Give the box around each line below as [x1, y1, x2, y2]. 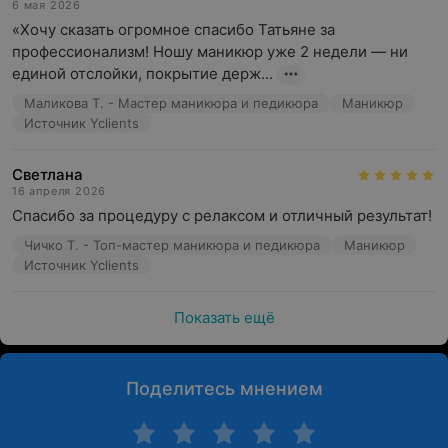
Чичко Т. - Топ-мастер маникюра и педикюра [24, 237, 320, 253]
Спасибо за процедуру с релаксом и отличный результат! [12, 206, 432, 225]
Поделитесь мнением [125, 378, 323, 399]
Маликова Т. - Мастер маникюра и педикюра [24, 95, 318, 111]
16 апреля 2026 [12, 184, 107, 198]
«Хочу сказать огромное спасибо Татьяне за [12, 20, 335, 39]
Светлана [12, 165, 83, 184]
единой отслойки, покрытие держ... [12, 64, 273, 83]
